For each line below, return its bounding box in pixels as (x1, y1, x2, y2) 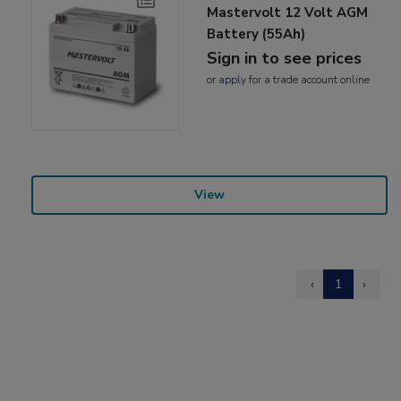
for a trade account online (246, 72, 371, 87)
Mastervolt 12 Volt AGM (207, 3, 369, 21)
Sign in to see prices (207, 47, 363, 69)
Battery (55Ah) (207, 24, 306, 43)
